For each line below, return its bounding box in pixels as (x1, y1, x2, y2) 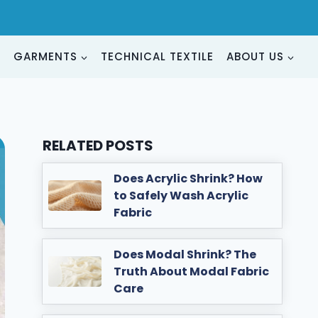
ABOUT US (226, 49, 284, 64)
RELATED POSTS (43, 136, 154, 155)
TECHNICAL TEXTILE (101, 49, 214, 64)
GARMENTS (13, 49, 77, 64)
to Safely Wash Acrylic (114, 187, 249, 204)
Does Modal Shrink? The (114, 246, 257, 263)
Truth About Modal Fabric (114, 263, 270, 280)
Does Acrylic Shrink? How (114, 170, 263, 187)
